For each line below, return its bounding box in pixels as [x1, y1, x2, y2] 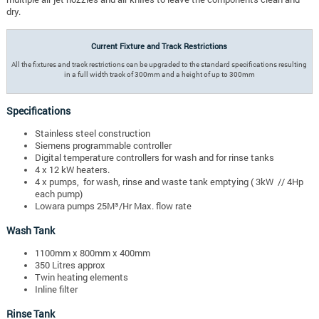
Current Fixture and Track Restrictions [91, 41, 228, 52]
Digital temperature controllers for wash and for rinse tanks [34, 151, 274, 163]
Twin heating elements [34, 271, 128, 283]
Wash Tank [6, 223, 57, 237]
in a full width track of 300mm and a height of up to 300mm [63, 69, 255, 80]
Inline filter [34, 283, 78, 296]
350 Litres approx [34, 259, 105, 271]
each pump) [34, 187, 83, 199]
